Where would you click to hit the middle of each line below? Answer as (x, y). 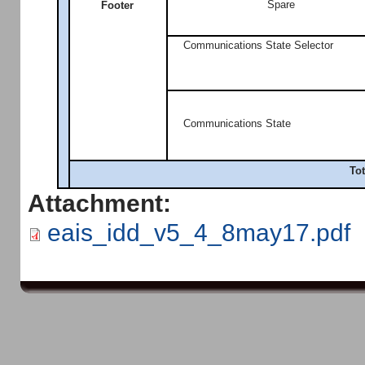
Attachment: (103, 203)
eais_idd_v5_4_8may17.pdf (199, 232)
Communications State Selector (259, 45)
